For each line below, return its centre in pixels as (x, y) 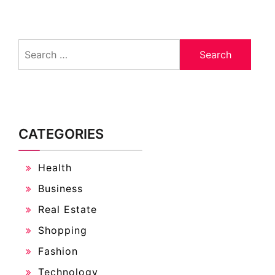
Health (55, 167)
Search (34, 46)
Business (60, 188)
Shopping (63, 230)
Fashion (58, 251)
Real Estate (68, 209)
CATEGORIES (61, 134)
